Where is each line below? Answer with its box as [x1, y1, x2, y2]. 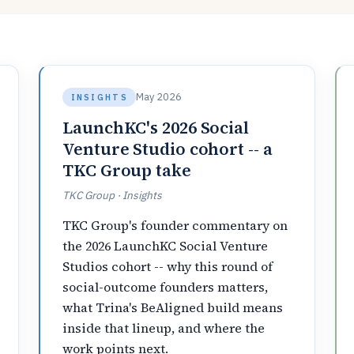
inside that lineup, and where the [62, 318, 265, 337]
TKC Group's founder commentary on [62, 216, 288, 234]
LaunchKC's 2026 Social [62, 116, 249, 140]
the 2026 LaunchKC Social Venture [62, 236, 269, 254]
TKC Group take [62, 159, 191, 183]
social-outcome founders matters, [62, 277, 269, 296]
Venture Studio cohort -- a [62, 137, 273, 161]
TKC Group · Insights [62, 188, 163, 203]
